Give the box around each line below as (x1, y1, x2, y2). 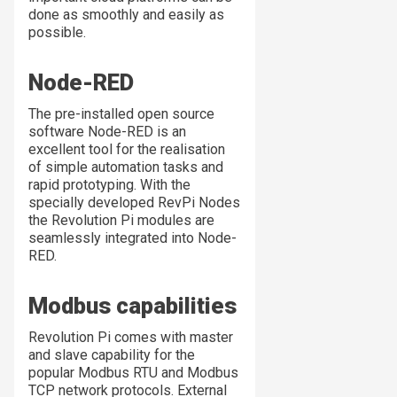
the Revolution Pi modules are (28, 212, 214, 230)
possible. (28, 24, 86, 42)
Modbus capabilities (28, 292, 237, 320)
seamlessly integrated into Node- (28, 230, 237, 247)
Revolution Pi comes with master (28, 329, 233, 346)
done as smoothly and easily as (28, 6, 224, 24)
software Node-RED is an (28, 123, 186, 141)
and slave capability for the (28, 346, 195, 364)
